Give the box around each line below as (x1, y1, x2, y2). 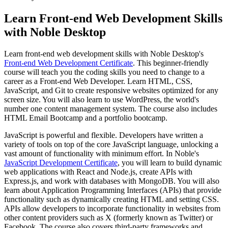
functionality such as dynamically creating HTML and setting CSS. (4, 194, 219, 204)
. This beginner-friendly (133, 58, 209, 67)
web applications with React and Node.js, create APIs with (4, 167, 192, 176)
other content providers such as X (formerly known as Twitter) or (4, 213, 213, 222)
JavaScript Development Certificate (4, 158, 118, 167)
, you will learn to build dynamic (118, 158, 222, 167)
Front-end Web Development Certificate (4, 58, 133, 67)
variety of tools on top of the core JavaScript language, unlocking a (4, 139, 218, 149)
